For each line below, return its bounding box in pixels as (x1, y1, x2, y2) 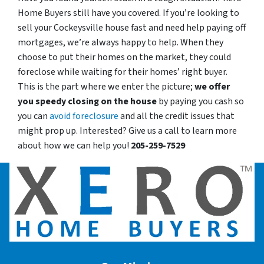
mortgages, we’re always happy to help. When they (18, 36, 223, 49)
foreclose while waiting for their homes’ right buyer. (18, 65, 227, 79)
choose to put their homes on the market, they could (18, 51, 231, 64)
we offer (194, 80, 230, 94)
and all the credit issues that (118, 110, 235, 123)
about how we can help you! (18, 139, 131, 153)
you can (18, 110, 49, 123)
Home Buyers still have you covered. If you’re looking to (18, 6, 239, 20)
